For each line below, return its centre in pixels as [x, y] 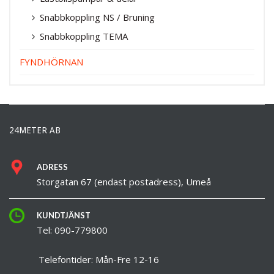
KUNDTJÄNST [64, 215]
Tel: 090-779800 [72, 230]
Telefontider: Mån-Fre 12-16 [84, 259]
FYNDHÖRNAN [51, 61]
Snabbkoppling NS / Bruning [97, 17]
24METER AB [35, 130]
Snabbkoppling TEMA [84, 36]
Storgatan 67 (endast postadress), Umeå [124, 181]
